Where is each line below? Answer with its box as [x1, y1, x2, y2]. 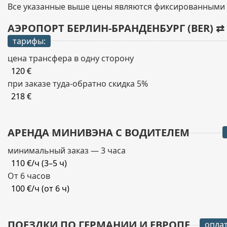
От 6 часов [8, 170, 50, 181]
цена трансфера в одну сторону [8, 52, 134, 64]
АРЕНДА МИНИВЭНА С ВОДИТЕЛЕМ [8, 125, 190, 139]
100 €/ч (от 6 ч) [11, 182, 69, 194]
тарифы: [13, 35, 46, 47]
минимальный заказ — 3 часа [8, 144, 126, 156]
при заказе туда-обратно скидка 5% [8, 78, 148, 89]
